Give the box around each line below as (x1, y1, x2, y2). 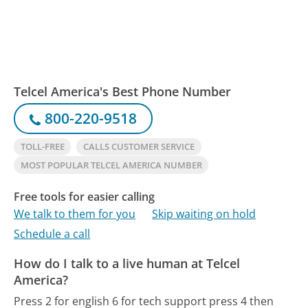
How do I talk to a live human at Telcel (14, 255, 241, 272)
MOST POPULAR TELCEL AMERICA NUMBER (20, 158, 202, 171)
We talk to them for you (14, 206, 136, 222)
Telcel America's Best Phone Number (14, 82, 232, 100)
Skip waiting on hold (152, 206, 256, 222)
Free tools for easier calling (14, 188, 155, 204)
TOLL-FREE (20, 140, 65, 153)
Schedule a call (14, 226, 91, 241)
